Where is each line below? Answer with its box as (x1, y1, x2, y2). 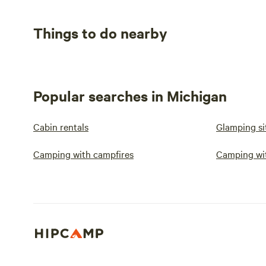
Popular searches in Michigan (33, 86, 227, 105)
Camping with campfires (33, 147, 134, 160)
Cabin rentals (33, 120, 88, 133)
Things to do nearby (33, 23, 167, 42)
